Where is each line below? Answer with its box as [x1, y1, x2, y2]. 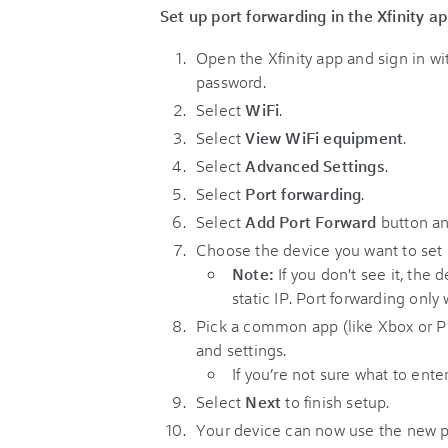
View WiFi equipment [245, 127, 404, 148]
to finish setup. [281, 391, 390, 412]
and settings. [196, 339, 287, 360]
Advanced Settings [245, 155, 385, 176]
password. [196, 71, 266, 92]
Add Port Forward [245, 211, 381, 232]
